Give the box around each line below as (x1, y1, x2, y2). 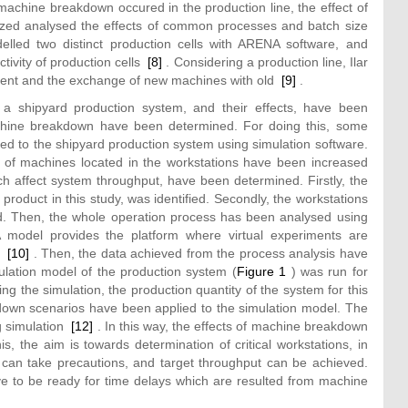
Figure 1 (236, 264, 287, 280)
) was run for (286, 264, 368, 280)
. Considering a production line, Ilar (162, 55, 368, 70)
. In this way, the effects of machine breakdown (93, 319, 368, 334)
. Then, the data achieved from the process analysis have (29, 246, 368, 261)
